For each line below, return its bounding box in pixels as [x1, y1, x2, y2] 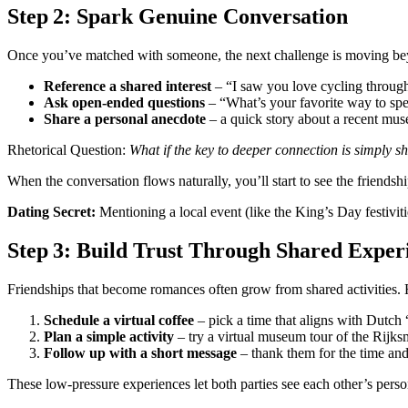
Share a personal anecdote [44, 111, 206, 127]
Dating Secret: [7, 204, 96, 220]
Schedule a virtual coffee [44, 312, 194, 329]
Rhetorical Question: [7, 142, 129, 158]
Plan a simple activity [44, 329, 174, 345]
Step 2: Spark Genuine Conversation [7, 5, 348, 29]
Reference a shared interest [44, 78, 211, 95]
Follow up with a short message [44, 345, 237, 362]
